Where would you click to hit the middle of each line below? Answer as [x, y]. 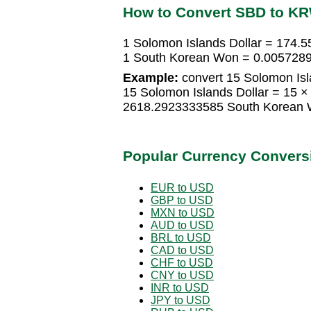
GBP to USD [182, 200]
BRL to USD [181, 237]
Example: [151, 78]
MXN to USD [183, 212]
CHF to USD [182, 262]
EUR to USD [182, 187]
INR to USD [180, 287]
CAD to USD [182, 250]
